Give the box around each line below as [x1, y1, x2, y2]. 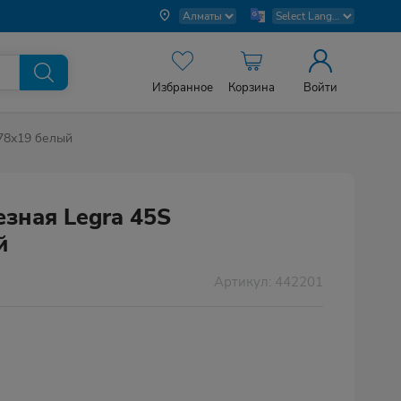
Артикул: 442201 [214, 272, 323, 291]
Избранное [152, 80, 214, 96]
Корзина [228, 80, 275, 96]
